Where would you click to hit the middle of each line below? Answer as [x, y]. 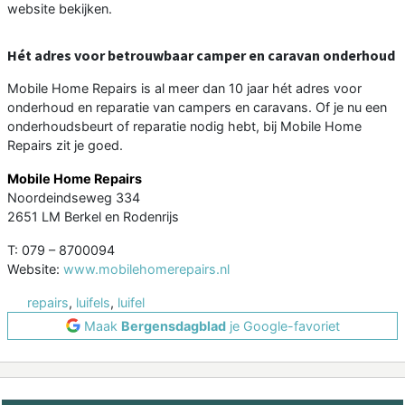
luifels [93, 302]
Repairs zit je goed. [65, 145]
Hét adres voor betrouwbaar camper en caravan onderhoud [201, 55]
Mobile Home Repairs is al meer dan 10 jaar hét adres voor [184, 88]
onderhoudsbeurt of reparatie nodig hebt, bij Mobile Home [184, 126]
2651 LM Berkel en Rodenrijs [93, 216]
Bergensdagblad [173, 325]
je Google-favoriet [283, 325]
